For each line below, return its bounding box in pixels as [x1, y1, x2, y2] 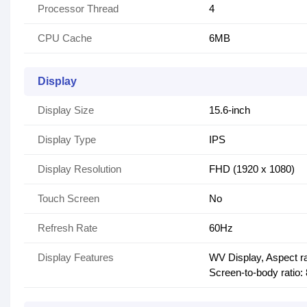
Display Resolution [38, 163, 121, 175]
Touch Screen [38, 193, 99, 205]
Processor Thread [38, 3, 119, 15]
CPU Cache [38, 32, 92, 45]
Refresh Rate [38, 222, 97, 234]
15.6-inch [209, 104, 250, 116]
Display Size [38, 104, 94, 116]
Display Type [38, 134, 96, 146]
